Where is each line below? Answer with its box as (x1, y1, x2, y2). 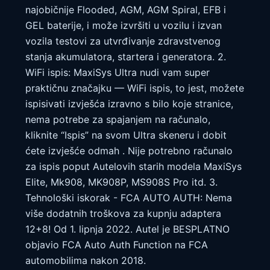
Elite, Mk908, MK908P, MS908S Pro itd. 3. (25, 176, 218, 189)
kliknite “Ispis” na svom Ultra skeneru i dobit (25, 129, 227, 142)
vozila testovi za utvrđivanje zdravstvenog (25, 35, 221, 48)
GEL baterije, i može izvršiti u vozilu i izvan (25, 19, 222, 32)
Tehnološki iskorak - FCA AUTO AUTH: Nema (25, 192, 232, 204)
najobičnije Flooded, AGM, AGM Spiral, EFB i (25, 4, 226, 16)
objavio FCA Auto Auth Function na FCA (25, 239, 208, 251)
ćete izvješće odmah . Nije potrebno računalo (25, 145, 233, 157)
